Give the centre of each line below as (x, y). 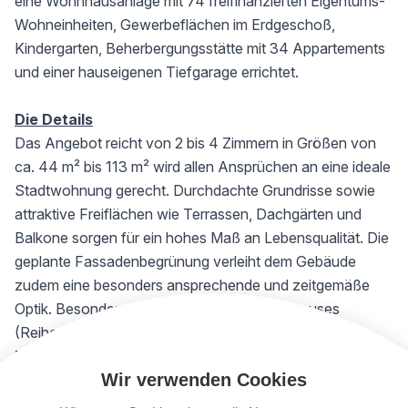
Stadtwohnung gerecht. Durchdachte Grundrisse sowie (195, 190)
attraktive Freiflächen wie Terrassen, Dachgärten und (188, 214)
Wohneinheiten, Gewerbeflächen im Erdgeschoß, (175, 25)
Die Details (54, 119)
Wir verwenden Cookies (204, 380)
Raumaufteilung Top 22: (101, 356)
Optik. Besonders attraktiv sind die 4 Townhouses (177, 309)
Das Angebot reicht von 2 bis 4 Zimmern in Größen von (195, 143)
